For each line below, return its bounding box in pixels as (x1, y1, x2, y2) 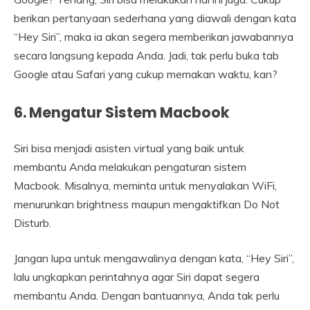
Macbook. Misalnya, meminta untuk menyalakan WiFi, (14, 179, 277, 193)
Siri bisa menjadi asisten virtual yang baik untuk (14, 141, 244, 156)
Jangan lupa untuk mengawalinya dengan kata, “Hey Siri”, (14, 251, 294, 266)
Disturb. (14, 216, 51, 230)
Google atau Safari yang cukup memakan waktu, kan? (14, 67, 277, 82)
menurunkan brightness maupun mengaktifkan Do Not (14, 197, 280, 212)
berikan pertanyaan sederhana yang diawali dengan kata (14, 11, 296, 26)
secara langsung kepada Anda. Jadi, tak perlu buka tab (14, 48, 279, 63)
